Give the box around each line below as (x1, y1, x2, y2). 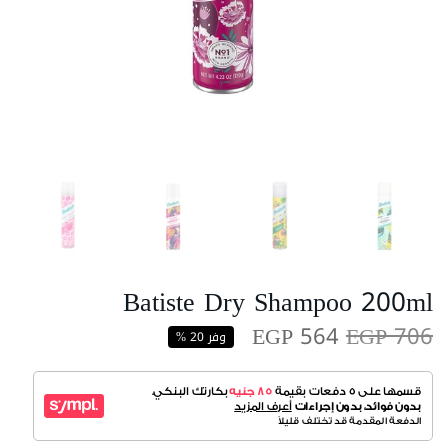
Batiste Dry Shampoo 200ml (123, 277, 433, 327)
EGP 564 (252, 315, 339, 358)
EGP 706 (346, 315, 433, 358)
